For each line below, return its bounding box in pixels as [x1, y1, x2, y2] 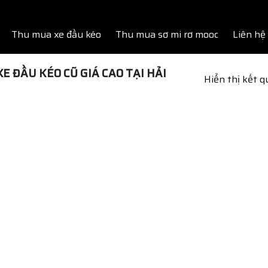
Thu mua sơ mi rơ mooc [115, 27, 218, 42]
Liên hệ [233, 27, 266, 42]
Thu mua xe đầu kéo [11, 27, 101, 42]
